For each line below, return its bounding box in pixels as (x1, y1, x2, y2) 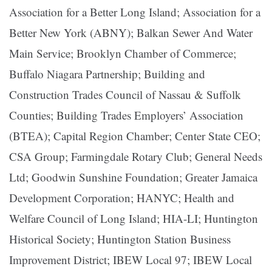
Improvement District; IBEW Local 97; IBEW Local (9, 252, 252, 268)
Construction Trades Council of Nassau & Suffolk (9, 87, 241, 103)
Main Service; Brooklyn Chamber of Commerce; (9, 46, 236, 61)
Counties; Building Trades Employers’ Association (9, 107, 243, 123)
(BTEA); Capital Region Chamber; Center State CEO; (9, 128, 260, 144)
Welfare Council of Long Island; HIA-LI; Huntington (9, 211, 258, 226)
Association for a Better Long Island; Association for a (9, 4, 260, 20)
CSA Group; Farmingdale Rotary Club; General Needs (9, 149, 262, 165)
